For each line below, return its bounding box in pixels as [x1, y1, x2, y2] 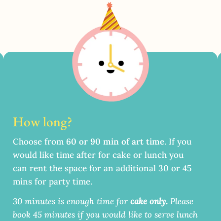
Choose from [12, 136, 66, 147]
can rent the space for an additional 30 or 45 [12, 162, 191, 174]
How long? [12, 112, 72, 130]
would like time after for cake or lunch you [12, 149, 184, 160]
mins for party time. [12, 176, 95, 187]
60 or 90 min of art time [66, 136, 164, 147]
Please [170, 196, 193, 207]
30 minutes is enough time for [12, 196, 130, 207]
